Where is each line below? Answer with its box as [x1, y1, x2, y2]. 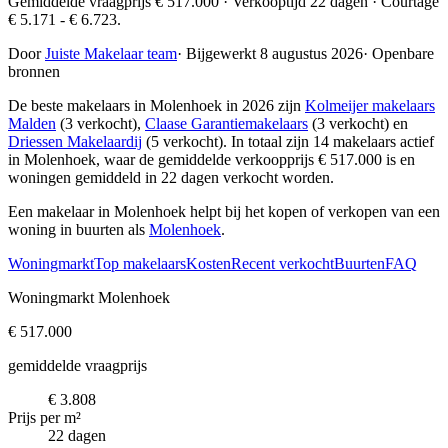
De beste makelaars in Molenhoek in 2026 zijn [8, 96, 305, 114]
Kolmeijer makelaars [305, 96, 435, 114]
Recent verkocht [231, 254, 334, 272]
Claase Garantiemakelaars [145, 114, 308, 132]
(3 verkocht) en [308, 114, 408, 132]
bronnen [8, 62, 60, 80]
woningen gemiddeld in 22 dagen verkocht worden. [8, 168, 334, 186]
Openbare [368, 44, 434, 62]
